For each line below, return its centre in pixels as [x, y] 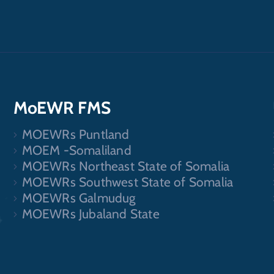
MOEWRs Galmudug [79, 198]
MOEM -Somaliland [76, 150]
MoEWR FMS [62, 107]
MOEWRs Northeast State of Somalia [126, 166]
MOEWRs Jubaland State [91, 213]
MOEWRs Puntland [76, 134]
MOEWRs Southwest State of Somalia [128, 182]
